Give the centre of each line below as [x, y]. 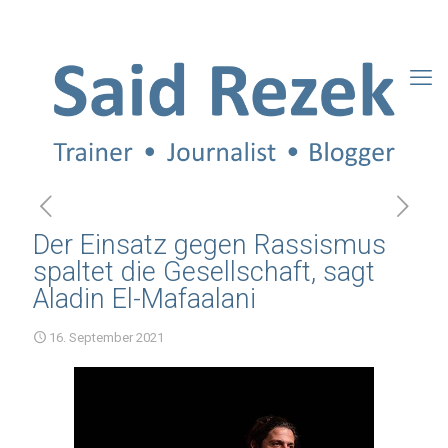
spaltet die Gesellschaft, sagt [204, 272]
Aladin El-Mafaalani [144, 299]
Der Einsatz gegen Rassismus [209, 245]
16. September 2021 [106, 338]
